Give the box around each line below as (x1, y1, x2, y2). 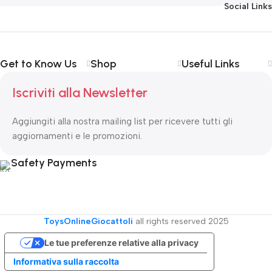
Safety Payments (11, 155, 97, 169)
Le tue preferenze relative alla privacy (44, 237, 199, 248)
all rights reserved (132, 216, 206, 226)
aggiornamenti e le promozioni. (12, 130, 142, 141)
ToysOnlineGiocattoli (43, 216, 133, 226)
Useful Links (181, 56, 239, 70)
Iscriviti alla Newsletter (12, 84, 148, 101)
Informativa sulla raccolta (13, 256, 119, 267)
